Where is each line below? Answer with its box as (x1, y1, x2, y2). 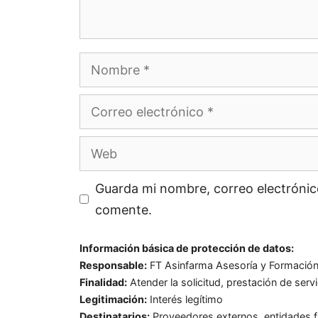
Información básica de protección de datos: (79, 241, 294, 254)
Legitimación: (79, 292, 147, 305)
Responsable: (79, 258, 147, 271)
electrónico (79, 117, 146, 133)
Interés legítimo (147, 292, 223, 305)
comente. (95, 202, 152, 217)
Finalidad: (79, 275, 127, 288)
